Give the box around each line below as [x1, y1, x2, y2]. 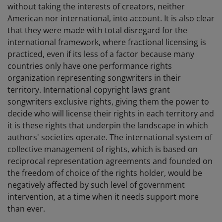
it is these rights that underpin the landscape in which [7, 120, 208, 131]
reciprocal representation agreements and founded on [7, 156, 213, 167]
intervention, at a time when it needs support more [7, 191, 199, 203]
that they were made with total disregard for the [7, 25, 187, 36]
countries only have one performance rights [7, 60, 172, 72]
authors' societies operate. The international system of [7, 132, 212, 143]
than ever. [7, 203, 45, 215]
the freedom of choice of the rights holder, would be [7, 167, 202, 179]
